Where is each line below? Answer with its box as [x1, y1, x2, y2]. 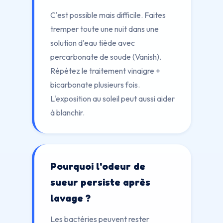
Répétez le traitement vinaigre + [50, 66, 160, 76]
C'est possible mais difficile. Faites [50, 10, 166, 20]
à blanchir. [50, 108, 85, 117]
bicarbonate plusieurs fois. [50, 80, 140, 90]
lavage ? [50, 192, 91, 204]
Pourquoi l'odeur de [50, 160, 145, 172]
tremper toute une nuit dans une [50, 24, 159, 34]
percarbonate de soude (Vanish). [50, 52, 161, 62]
